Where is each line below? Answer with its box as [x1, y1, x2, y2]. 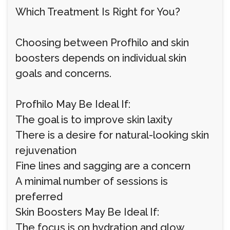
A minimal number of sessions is [15, 175, 168, 187]
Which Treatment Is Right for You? [15, 6, 180, 18]
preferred [15, 190, 63, 203]
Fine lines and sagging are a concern [15, 160, 190, 172]
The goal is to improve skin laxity [15, 113, 172, 126]
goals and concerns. [15, 67, 111, 80]
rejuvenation [15, 144, 76, 157]
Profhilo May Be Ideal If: [15, 98, 130, 110]
